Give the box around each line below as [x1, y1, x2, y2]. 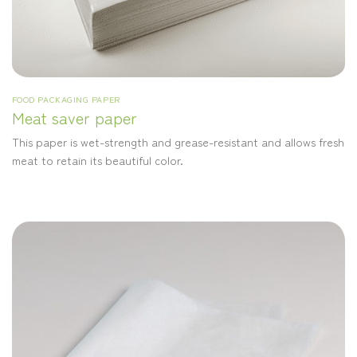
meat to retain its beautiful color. [11, 151, 183, 168]
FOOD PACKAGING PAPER [11, 92, 120, 105]
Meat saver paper [11, 105, 137, 129]
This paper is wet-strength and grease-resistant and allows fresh [11, 132, 344, 150]
